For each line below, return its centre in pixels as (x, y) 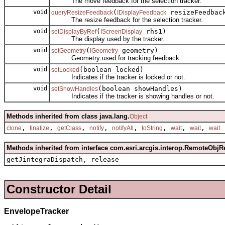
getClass (69, 128)
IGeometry (104, 50)
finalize (39, 128)
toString (152, 128)
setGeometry (69, 50)
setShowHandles (75, 89)
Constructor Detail (59, 189)
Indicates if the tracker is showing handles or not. (133, 96)
